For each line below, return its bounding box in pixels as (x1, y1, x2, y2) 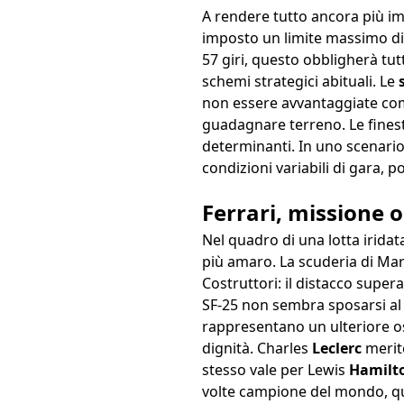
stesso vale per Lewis (202, 360, 349, 381)
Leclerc (312, 338, 365, 359)
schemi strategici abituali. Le (202, 71, 399, 92)
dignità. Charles (202, 338, 312, 359)
